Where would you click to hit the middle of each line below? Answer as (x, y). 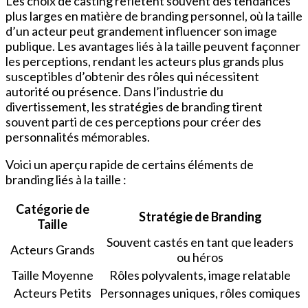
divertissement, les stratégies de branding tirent (134, 106)
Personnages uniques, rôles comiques (200, 293)
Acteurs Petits (52, 293)
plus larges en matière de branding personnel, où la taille (154, 15)
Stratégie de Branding (200, 216)
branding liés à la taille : (66, 179)
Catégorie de (52, 209)
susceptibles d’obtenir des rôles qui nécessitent (132, 76)
